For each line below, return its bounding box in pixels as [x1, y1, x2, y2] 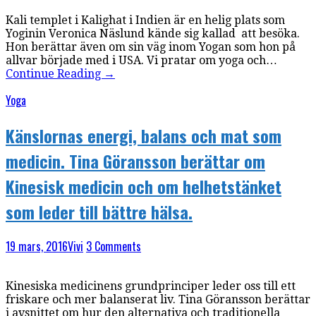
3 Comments [86, 238, 141, 255]
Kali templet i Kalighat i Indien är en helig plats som [6, 13, 285, 27]
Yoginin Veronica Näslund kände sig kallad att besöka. [6, 26, 300, 40]
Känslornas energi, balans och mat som [6, 122, 281, 148]
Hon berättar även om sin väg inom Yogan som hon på [6, 39, 296, 54]
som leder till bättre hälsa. [6, 198, 193, 224]
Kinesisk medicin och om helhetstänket [6, 173, 281, 199]
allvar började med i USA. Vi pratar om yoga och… [6, 53, 277, 67]
